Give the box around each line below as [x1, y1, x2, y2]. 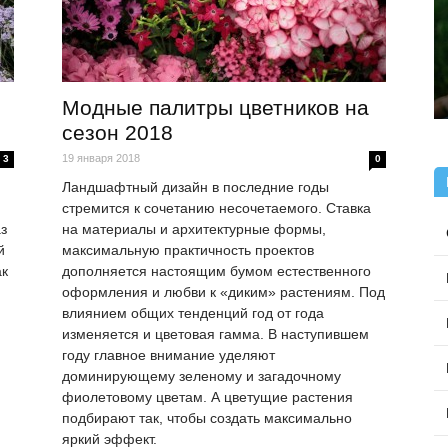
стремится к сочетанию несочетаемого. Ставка [62, 200, 371, 217]
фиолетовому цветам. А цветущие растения [62, 389, 353, 406]
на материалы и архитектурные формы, [62, 221, 326, 238]
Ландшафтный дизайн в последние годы [62, 179, 329, 196]
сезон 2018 [62, 121, 173, 145]
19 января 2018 [62, 152, 140, 165]
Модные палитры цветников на [62, 96, 369, 120]
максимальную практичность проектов [62, 242, 314, 259]
